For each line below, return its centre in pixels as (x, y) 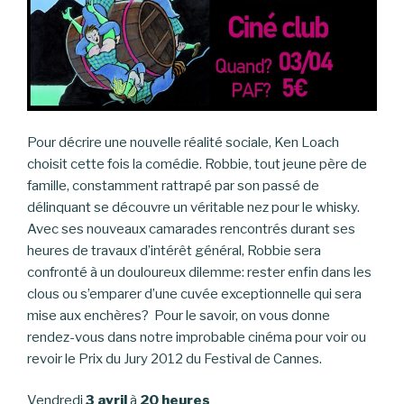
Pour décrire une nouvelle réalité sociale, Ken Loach (183, 142)
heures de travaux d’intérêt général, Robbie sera (174, 250)
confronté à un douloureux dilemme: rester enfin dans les (199, 272)
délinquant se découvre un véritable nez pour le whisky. (193, 207)
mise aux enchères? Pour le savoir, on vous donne (179, 315)
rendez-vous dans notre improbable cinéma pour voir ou (197, 337)
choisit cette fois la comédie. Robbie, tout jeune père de (197, 164)
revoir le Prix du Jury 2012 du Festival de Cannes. (174, 358)
